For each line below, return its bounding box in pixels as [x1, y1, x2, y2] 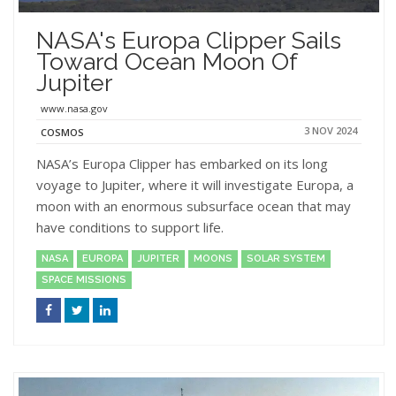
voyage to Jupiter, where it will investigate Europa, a [36, 175, 354, 194]
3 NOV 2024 [304, 123, 357, 137]
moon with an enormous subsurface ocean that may [36, 196, 351, 215]
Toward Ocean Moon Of [36, 47, 297, 75]
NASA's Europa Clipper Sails [36, 26, 341, 54]
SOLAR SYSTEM [247, 252, 325, 264]
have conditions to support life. [36, 217, 224, 236]
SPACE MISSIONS [42, 273, 126, 286]
